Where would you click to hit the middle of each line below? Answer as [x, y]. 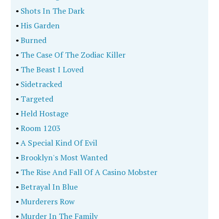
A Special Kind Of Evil [58, 143]
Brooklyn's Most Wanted [64, 157]
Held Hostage [44, 113]
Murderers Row [47, 201]
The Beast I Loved [52, 69]
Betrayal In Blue [49, 187]
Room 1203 [40, 128]
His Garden [40, 25]
